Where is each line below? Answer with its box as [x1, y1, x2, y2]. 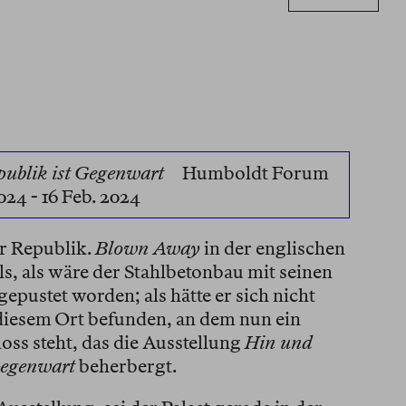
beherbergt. [74, 355, 177, 378]
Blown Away [94, 237, 200, 260]
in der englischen [199, 237, 345, 260]
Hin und [244, 332, 312, 354]
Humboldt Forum [181, 162, 329, 185]
